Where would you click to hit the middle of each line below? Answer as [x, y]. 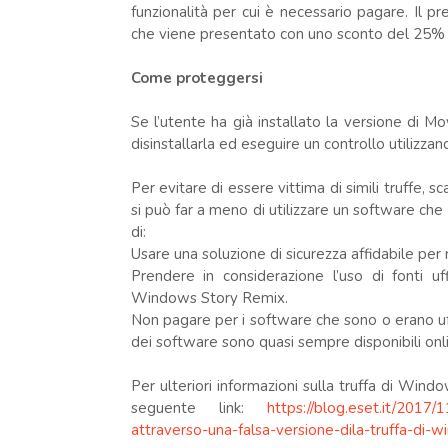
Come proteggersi [198, 78]
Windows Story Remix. [211, 298]
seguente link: [199, 408]
